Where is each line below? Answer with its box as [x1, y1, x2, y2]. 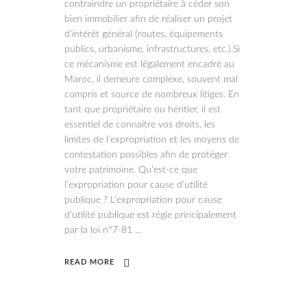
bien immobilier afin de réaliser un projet [64, 14, 232, 24]
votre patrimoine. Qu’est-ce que [64, 165, 197, 175]
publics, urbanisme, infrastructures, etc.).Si [64, 45, 240, 54]
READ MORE [64, 258, 114, 266]
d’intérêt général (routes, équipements [64, 29, 223, 39]
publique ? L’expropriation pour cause [64, 195, 222, 205]
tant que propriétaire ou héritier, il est [64, 105, 221, 114]
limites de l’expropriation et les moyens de [64, 135, 239, 145]
